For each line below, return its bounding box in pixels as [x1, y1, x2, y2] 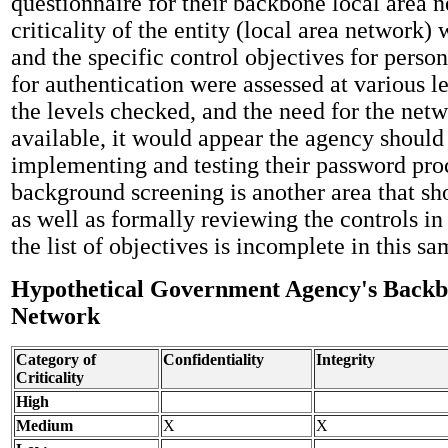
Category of [16, 350, 96, 368]
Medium [16, 416, 73, 434]
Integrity [316, 350, 375, 368]
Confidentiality [163, 350, 264, 368]
